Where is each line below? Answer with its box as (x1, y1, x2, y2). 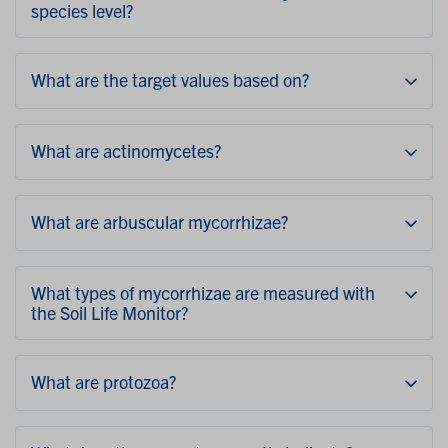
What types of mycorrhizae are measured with (31, 281, 375, 305)
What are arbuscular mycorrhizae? (31, 210, 288, 234)
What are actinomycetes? (31, 139, 221, 163)
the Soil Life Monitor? (31, 301, 188, 325)
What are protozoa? (31, 370, 176, 394)
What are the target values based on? (31, 68, 309, 92)
